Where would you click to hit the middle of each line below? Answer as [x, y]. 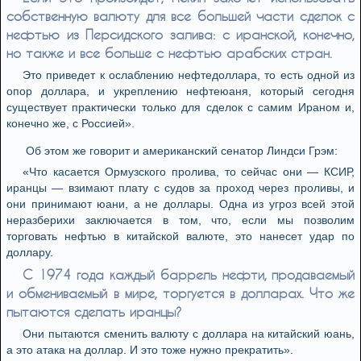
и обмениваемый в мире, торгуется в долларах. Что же [180, 293]
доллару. [30, 252]
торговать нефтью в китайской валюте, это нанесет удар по [180, 236]
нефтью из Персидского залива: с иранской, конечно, [180, 34]
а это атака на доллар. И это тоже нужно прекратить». [150, 350]
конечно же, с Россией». [71, 123]
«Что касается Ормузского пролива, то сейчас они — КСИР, [189, 172]
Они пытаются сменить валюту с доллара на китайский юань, [189, 334]
